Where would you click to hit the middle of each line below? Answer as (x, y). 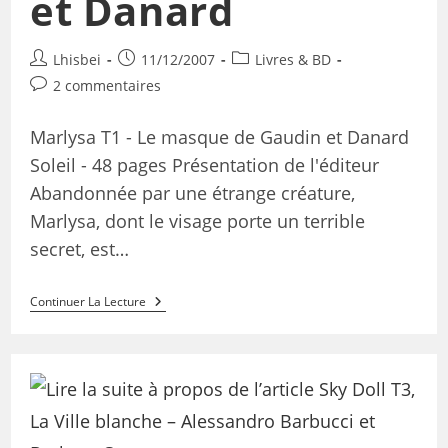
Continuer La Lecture (87, 302)
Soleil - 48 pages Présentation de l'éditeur (204, 165)
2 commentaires (106, 86)
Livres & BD (292, 60)
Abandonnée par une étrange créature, (192, 193)
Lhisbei (76, 60)
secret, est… (79, 249)
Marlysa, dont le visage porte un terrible (197, 221)
